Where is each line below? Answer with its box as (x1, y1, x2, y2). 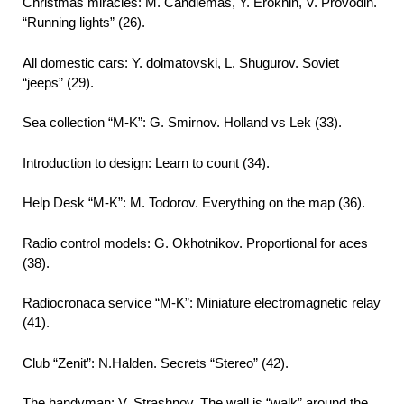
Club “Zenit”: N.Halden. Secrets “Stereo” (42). (23, 354, 289, 371)
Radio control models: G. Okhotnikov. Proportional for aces (23, 234, 368, 251)
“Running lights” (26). (23, 14, 145, 31)
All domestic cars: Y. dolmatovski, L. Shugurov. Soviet (23, 54, 339, 70)
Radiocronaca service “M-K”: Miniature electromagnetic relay (23, 295, 381, 311)
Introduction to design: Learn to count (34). (23, 154, 270, 170)
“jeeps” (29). (23, 74, 94, 90)
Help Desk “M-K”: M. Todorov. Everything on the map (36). (23, 195, 365, 211)
